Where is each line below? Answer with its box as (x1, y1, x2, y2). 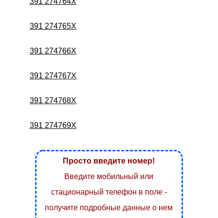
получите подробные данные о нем (45, 203, 173, 212)
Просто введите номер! (63, 156, 155, 165)
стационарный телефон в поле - (51, 187, 167, 196)
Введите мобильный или (64, 172, 154, 181)
